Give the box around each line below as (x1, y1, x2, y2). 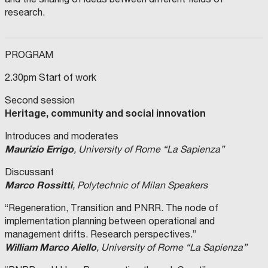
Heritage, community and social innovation (5, 107, 206, 119)
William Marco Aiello (5, 241, 96, 253)
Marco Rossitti (5, 179, 72, 191)
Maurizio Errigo (5, 143, 74, 155)
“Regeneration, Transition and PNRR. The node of (5, 202, 218, 214)
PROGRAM (5, 49, 53, 60)
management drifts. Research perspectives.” (5, 229, 196, 240)
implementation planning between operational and (5, 215, 215, 227)
